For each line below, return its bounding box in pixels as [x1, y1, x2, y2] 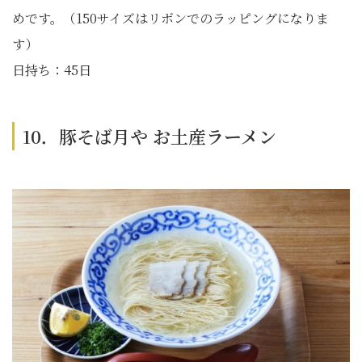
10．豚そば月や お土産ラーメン [23, 124, 276, 149]
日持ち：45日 [12, 61, 91, 79]
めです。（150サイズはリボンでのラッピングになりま [12, 9, 329, 27]
